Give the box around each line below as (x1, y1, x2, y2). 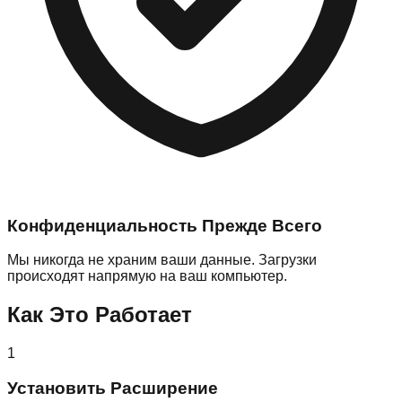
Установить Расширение (7, 378, 218, 398)
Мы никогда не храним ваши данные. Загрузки (7, 252, 317, 268)
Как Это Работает (7, 302, 192, 328)
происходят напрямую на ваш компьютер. (7, 268, 287, 284)
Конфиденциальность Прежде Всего (7, 215, 322, 235)
